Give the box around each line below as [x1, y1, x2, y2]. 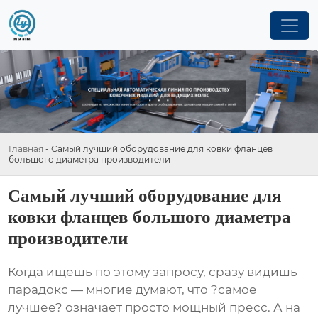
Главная [9, 143, 43, 154]
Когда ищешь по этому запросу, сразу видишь [8, 265, 298, 280]
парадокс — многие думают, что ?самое [8, 283, 258, 297]
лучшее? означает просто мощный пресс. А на [8, 300, 301, 315]
